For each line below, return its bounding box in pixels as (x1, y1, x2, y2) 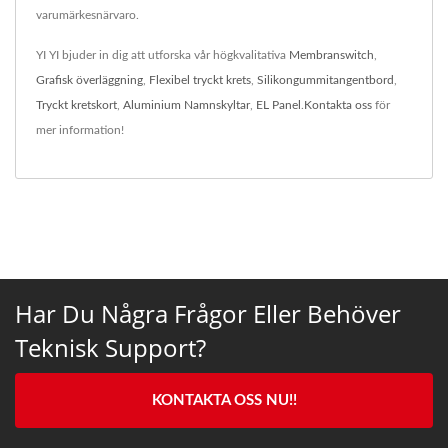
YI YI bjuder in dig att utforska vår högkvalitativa (36, 48, 289, 61)
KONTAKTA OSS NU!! (151, 392, 297, 408)
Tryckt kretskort (36, 98, 117, 111)
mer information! (36, 123, 124, 136)
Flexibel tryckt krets (149, 73, 251, 86)
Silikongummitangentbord (257, 73, 394, 86)
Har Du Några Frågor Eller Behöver (15, 296, 401, 330)
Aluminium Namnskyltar (123, 98, 250, 111)
